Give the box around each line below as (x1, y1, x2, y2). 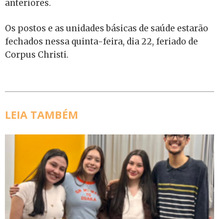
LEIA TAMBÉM (5, 107, 78, 122)
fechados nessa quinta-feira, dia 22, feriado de (5, 36, 198, 47)
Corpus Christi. (5, 49, 68, 60)
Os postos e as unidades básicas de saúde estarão (5, 23, 208, 34)
